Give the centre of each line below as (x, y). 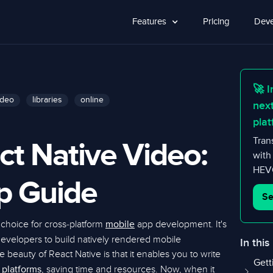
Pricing (216, 22)
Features (149, 22)
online (92, 100)
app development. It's (181, 224)
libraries (47, 100)
